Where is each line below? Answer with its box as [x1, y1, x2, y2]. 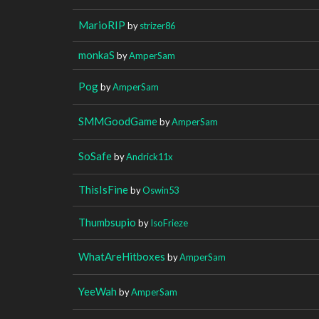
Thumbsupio [78, 215, 136, 229]
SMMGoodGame [78, 114, 157, 127]
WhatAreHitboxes [78, 249, 165, 263]
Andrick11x [126, 150, 173, 162]
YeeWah [78, 284, 117, 298]
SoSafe [78, 149, 112, 162]
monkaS [78, 48, 115, 61]
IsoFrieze [150, 216, 188, 229]
